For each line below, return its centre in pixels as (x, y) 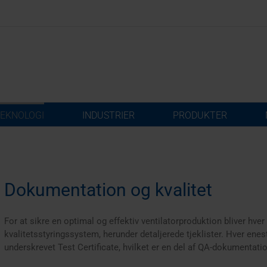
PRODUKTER (200, 115)
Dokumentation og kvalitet (108, 190)
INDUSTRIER (108, 115)
